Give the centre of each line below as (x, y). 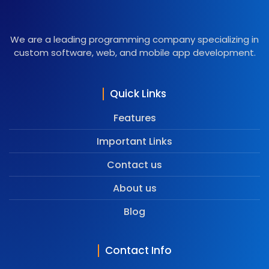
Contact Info (138, 251)
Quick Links (138, 94)
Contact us (134, 165)
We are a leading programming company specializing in (134, 40)
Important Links (134, 142)
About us (134, 189)
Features (134, 118)
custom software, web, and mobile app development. (134, 53)
